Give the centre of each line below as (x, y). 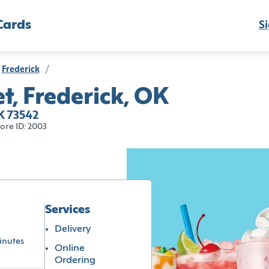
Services (68, 210)
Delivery (73, 229)
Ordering (75, 260)
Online (70, 248)
